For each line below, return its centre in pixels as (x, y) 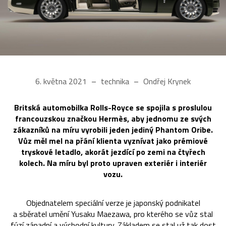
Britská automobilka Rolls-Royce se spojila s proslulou (113, 107)
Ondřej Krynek (166, 81)
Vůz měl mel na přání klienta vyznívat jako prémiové (113, 140)
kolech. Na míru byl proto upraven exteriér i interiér (113, 163)
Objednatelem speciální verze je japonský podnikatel (113, 203)
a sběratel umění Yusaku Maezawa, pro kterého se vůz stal (113, 214)
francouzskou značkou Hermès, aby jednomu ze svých (113, 118)
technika (115, 81)
